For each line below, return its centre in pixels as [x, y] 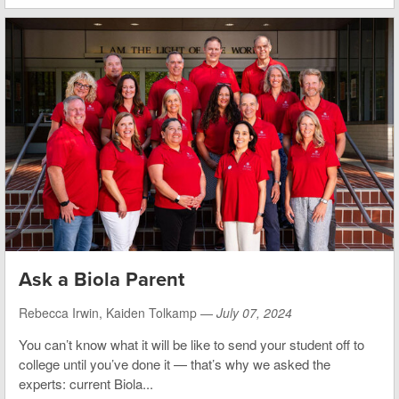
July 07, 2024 [254, 312]
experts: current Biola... [86, 383]
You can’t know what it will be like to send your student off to [191, 344]
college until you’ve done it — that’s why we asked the [175, 363]
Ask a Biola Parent [102, 279]
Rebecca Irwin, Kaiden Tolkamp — [118, 312]
